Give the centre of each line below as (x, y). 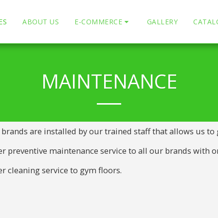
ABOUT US (41, 21)
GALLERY (162, 21)
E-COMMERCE (99, 21)
